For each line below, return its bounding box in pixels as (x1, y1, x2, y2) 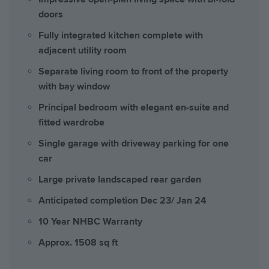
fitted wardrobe (38, 116, 104, 128)
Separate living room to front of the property (38, 65, 228, 77)
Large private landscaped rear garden (38, 173, 201, 186)
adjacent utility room (38, 44, 127, 56)
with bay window (38, 80, 110, 92)
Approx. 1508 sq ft (38, 236, 118, 249)
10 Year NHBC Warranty (38, 215, 142, 228)
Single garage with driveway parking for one (38, 137, 229, 150)
